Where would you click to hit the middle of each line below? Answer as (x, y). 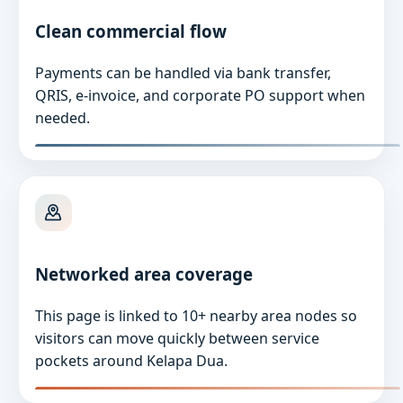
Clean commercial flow (130, 31)
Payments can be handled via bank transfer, (183, 73)
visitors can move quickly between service (177, 339)
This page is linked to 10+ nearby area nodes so (196, 316)
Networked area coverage (143, 274)
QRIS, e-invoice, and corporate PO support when (200, 96)
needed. (62, 118)
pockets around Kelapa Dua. (131, 361)
